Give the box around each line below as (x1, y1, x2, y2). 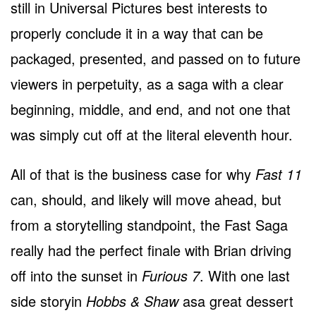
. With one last (200, 265, 290, 286)
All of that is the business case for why (11, 163, 255, 184)
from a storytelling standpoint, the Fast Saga (11, 214, 288, 235)
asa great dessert (178, 290, 293, 311)
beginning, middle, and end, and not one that (11, 98, 291, 119)
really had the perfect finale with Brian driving (11, 239, 291, 260)
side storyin (11, 290, 86, 311)
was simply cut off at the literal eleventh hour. (11, 123, 293, 145)
